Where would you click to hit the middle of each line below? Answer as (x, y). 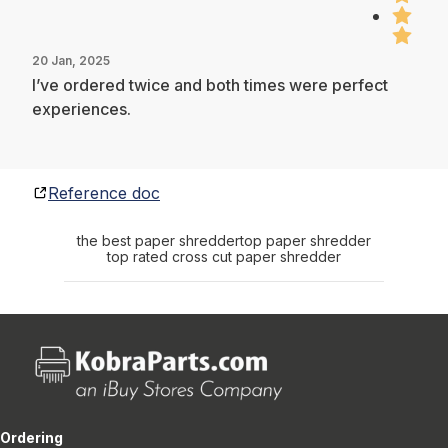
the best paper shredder (158, 240)
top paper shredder (305, 240)
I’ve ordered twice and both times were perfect (210, 84)
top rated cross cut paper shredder (224, 256)
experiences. (81, 108)
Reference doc (104, 192)
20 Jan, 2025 (71, 60)
